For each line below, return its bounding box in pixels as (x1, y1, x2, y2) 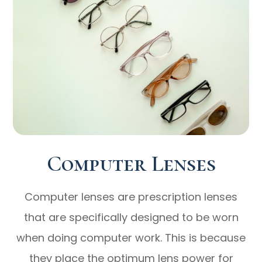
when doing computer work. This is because (16, 230, 246, 245)
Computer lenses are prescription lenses (25, 189, 237, 204)
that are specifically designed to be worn (23, 209, 239, 225)
